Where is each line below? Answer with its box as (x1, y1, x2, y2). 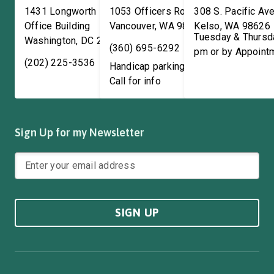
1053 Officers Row (109, 6, 193, 17)
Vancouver (109, 20, 155, 32)
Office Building (24, 20, 91, 32)
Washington (24, 35, 76, 46)
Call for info (109, 75, 161, 87)
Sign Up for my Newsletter (15, 126, 144, 139)
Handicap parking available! (109, 61, 231, 72)
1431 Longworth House (24, 6, 128, 17)
